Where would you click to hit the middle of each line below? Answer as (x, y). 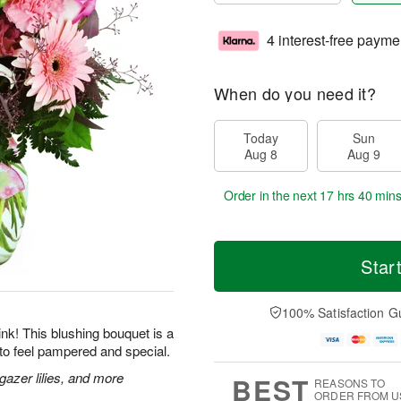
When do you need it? (295, 93)
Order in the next (272, 195)
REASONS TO (350, 383)
